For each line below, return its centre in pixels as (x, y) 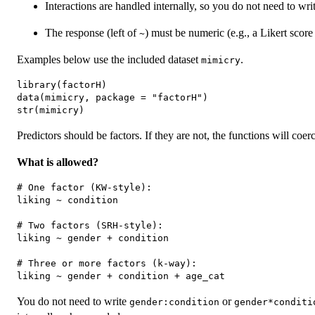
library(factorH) (62, 84)
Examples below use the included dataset (109, 59)
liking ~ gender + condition (93, 238)
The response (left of (92, 32)
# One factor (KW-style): (84, 187)
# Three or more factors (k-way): (107, 263)
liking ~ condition (67, 200)
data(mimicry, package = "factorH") (112, 97)
